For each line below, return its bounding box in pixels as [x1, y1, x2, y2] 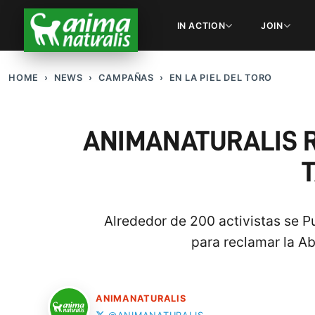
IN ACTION [176, 20, 226, 31]
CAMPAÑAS [98, 72, 154, 84]
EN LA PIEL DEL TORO [169, 72, 273, 84]
